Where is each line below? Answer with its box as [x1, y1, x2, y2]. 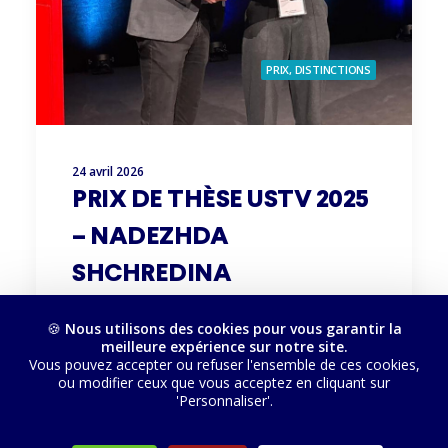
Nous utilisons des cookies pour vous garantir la [64, 319, 402, 338]
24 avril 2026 [72, 163, 144, 180]
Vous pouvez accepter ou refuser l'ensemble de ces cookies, [28, 355, 420, 374]
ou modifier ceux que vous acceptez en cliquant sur [58, 373, 390, 392]
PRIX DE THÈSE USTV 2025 [72, 189, 369, 212]
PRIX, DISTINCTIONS [265, 62, 371, 77]
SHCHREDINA [72, 263, 231, 286]
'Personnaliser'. [175, 391, 273, 410]
